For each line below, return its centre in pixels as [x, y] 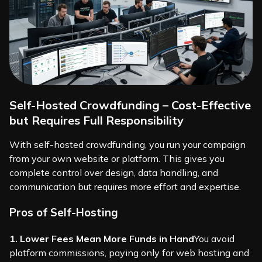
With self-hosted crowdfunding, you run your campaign [127, 144]
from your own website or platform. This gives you [117, 158]
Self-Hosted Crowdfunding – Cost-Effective [130, 105]
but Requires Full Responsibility [96, 120]
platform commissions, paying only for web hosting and [129, 253]
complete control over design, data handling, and [114, 172]
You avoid [214, 239]
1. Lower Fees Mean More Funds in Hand [102, 239]
